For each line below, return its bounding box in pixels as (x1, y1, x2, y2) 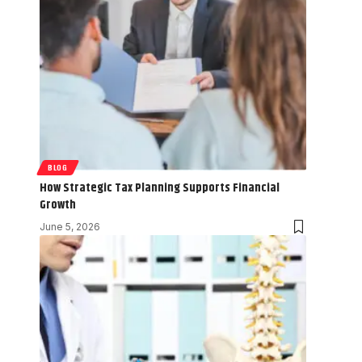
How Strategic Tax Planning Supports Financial (40, 178, 280, 197)
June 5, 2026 (40, 220, 100, 233)
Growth (40, 195, 76, 214)
